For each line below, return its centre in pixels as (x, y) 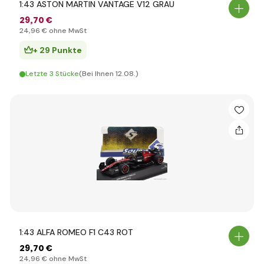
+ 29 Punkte (57, 50)
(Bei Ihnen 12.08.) (109, 74)
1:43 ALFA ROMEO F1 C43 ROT (76, 232)
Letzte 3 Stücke (52, 74)
